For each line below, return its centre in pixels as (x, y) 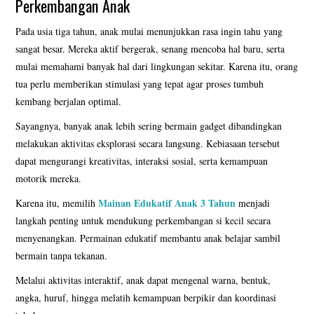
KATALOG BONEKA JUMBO (92, 282)
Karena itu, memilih (57, 203)
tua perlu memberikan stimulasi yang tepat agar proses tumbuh (140, 83)
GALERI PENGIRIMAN (80, 246)
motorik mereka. (49, 178)
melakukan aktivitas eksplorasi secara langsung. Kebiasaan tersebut (148, 143)
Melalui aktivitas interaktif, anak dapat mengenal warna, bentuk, (143, 280)
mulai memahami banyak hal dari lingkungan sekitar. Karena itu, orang (157, 66)
